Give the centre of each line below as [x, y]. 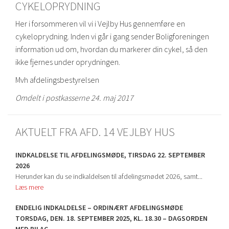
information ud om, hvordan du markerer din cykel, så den [111, 49]
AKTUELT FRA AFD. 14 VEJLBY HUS [95, 132]
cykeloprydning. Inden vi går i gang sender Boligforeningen [112, 36]
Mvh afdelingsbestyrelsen [57, 80]
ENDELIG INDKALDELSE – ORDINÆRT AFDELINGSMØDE [99, 208]
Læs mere [29, 187]
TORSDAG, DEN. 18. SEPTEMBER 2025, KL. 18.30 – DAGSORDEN [111, 218]
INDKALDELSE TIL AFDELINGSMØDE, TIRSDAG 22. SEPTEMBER [110, 155]
